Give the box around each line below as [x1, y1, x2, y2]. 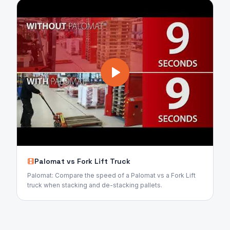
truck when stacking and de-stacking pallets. [27, 181, 162, 189]
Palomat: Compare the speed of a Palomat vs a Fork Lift [27, 171, 196, 179]
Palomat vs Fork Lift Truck [34, 157, 130, 166]
